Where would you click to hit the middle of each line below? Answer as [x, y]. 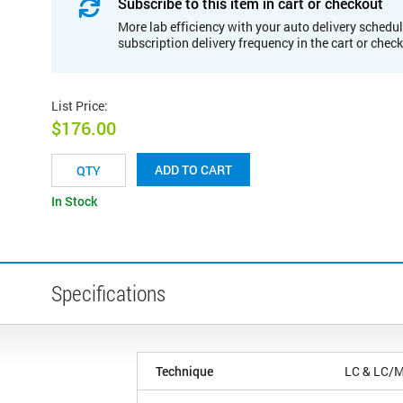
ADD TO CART [193, 170]
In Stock [74, 201]
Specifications [108, 294]
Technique [184, 372]
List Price [78, 105]
